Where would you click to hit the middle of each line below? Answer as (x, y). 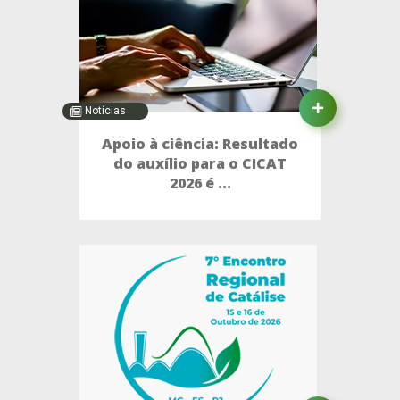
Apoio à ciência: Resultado (200, 144)
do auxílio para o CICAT (200, 164)
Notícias (104, 110)
